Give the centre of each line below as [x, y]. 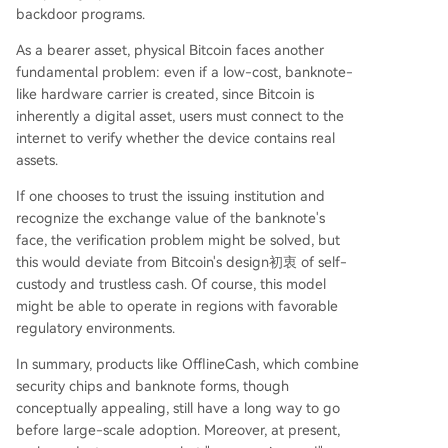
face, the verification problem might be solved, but [178, 239]
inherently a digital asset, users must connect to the [180, 115]
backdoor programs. [80, 13]
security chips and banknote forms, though [152, 385]
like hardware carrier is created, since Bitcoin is [165, 93]
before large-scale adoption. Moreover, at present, [178, 429]
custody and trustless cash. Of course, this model [171, 283]
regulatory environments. [95, 327]
